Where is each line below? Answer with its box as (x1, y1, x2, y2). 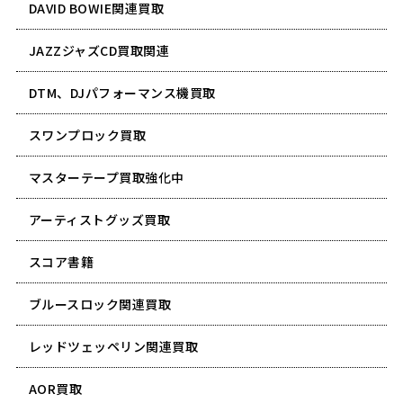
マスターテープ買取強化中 (28, 167, 184, 186)
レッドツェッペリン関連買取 (28, 336, 199, 355)
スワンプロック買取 (28, 125, 147, 144)
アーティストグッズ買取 (28, 210, 171, 228)
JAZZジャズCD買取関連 (28, 40, 170, 59)
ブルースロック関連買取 (28, 294, 172, 313)
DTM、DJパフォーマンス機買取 (28, 83, 216, 102)
